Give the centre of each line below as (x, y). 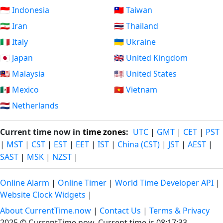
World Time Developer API (164, 183)
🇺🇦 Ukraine (135, 42)
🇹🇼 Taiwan (133, 10)
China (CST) (139, 144)
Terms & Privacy (179, 211)
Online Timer (82, 183)
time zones (104, 132)
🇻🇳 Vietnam (136, 90)
